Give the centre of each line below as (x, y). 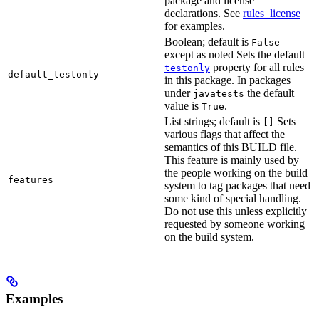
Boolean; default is (208, 42)
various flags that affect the (225, 135)
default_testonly (53, 75)
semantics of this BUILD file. (231, 147)
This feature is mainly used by (232, 160)
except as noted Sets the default (235, 55)
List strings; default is (214, 122)
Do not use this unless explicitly (236, 211)
